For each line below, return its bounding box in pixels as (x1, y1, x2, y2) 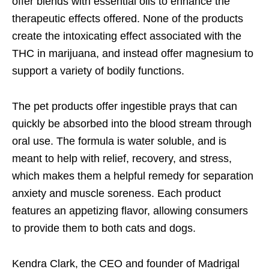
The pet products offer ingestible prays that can (12, 100, 237, 113)
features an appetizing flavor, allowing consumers (12, 205, 248, 217)
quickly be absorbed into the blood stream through (12, 118, 252, 130)
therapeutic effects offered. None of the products (12, 13, 243, 25)
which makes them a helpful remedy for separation (12, 170, 253, 183)
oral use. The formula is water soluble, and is (12, 135, 226, 148)
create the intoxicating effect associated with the (12, 30, 241, 43)
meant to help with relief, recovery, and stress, (12, 153, 232, 165)
